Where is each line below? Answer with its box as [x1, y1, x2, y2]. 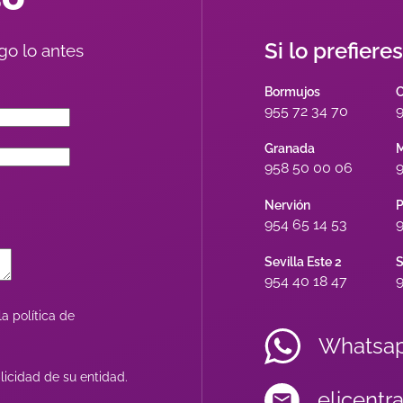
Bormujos [264, 85, 320, 100]
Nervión [264, 198, 310, 213]
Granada [264, 141, 315, 157]
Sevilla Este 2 [264, 255, 342, 270]
